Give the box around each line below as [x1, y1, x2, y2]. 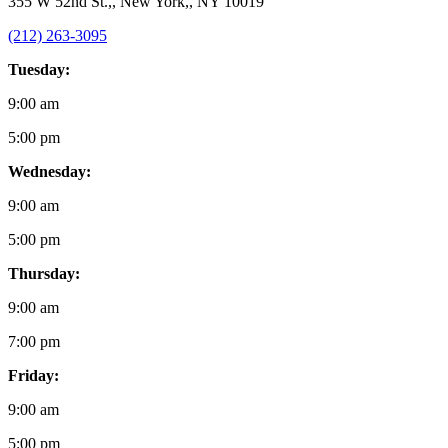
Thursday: [8, 264, 80, 282]
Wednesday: [8, 162, 91, 180]
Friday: [8, 366, 59, 384]
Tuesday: [8, 60, 70, 78]
